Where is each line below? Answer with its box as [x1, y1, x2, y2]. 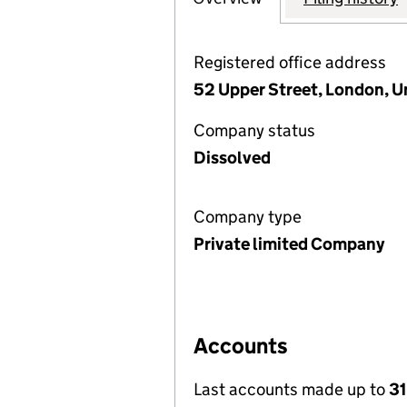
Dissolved [194, 147, 271, 168]
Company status [194, 120, 315, 141]
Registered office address [194, 52, 386, 73]
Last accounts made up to [194, 379, 389, 400]
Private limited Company [194, 233, 384, 254]
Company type [194, 206, 302, 227]
